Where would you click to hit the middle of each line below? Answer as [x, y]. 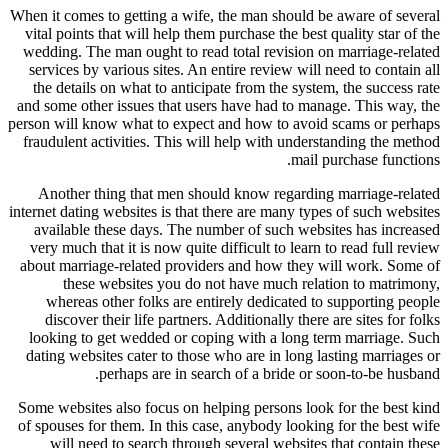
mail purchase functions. [365, 159]
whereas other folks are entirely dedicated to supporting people [243, 301]
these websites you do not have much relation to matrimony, [251, 283]
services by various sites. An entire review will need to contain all [234, 69]
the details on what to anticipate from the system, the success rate [236, 87]
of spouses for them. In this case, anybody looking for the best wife [229, 425]
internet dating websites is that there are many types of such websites [224, 211]
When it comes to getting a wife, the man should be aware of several [225, 15]
